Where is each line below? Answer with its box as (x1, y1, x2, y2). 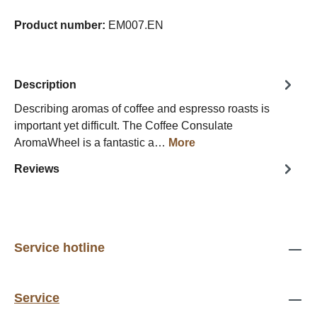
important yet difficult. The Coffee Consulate (14, 120, 233, 132)
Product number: (14, 19, 108, 31)
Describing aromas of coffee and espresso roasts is (14, 103, 270, 115)
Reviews (14, 162, 59, 175)
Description (14, 78, 76, 91)
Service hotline (14, 241, 105, 255)
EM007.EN (108, 19, 163, 31)
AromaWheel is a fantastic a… (14, 137, 168, 149)
